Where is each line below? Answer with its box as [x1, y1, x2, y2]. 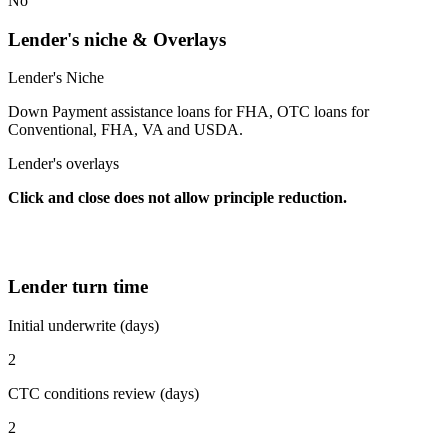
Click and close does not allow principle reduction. [8, 189, 351, 207]
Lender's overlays [8, 155, 119, 173]
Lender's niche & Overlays [8, 28, 226, 50]
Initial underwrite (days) [8, 316, 159, 334]
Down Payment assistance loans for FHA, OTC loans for [8, 103, 369, 121]
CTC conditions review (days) [8, 384, 199, 402]
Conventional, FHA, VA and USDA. [8, 121, 251, 139]
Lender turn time [8, 275, 148, 297]
